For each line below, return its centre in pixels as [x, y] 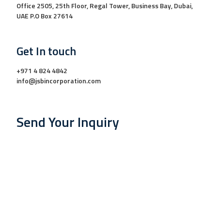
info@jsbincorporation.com [59, 80]
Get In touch [46, 51]
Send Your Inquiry [68, 122]
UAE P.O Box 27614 [45, 15]
